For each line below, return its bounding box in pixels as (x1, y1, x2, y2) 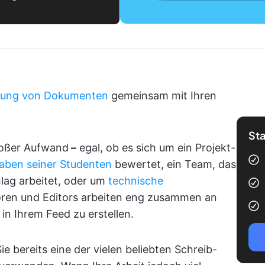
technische (108, 174, 163, 187)
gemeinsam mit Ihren (108, 89, 216, 102)
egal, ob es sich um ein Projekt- (76, 141, 235, 154)
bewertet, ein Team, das (112, 158, 236, 170)
